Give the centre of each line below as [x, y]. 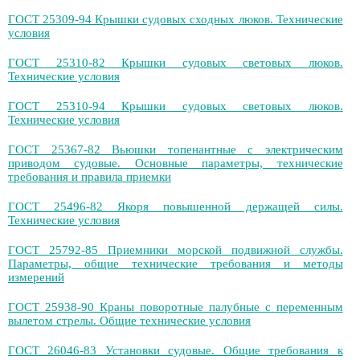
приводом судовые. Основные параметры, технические [176, 163]
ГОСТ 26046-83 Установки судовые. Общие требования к [176, 350]
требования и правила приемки [90, 177]
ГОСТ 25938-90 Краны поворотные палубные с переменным [176, 307]
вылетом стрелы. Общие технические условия [129, 321]
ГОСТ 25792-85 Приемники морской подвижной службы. [176, 250]
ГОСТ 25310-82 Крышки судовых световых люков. [176, 63]
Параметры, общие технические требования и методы [176, 264]
